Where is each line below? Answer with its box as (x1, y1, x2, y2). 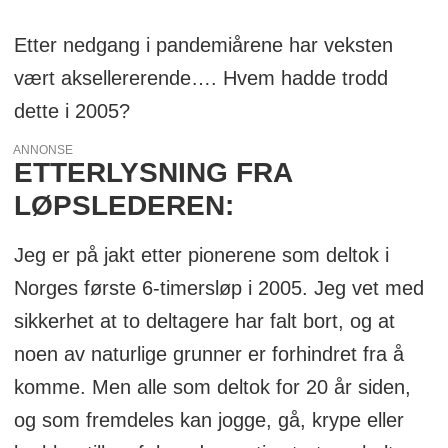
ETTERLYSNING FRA (13, 156, 292, 188)
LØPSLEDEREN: (13, 189, 234, 221)
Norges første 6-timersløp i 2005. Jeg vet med (13, 276, 424, 299)
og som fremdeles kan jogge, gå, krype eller (13, 408, 404, 431)
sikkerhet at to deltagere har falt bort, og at (13, 309, 395, 332)
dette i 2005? (13, 99, 130, 122)
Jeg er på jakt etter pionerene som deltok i (13, 243, 389, 266)
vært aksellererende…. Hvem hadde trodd (13, 66, 388, 89)
